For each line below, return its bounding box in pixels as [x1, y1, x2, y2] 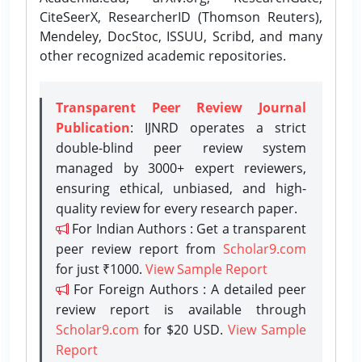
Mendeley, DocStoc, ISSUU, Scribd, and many [40, 27, 322, 45]
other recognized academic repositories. [40, 46, 286, 65]
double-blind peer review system [56, 138, 306, 157]
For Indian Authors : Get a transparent [69, 219, 306, 238]
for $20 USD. [139, 320, 228, 339]
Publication [56, 118, 130, 137]
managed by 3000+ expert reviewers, [56, 158, 306, 177]
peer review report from [56, 239, 223, 258]
